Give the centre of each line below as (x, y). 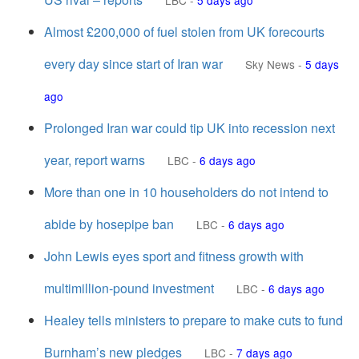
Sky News (270, 64)
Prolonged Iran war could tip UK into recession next (190, 128)
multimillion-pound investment (129, 288)
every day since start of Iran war (133, 64)
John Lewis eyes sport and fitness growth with (174, 256)
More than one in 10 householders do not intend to (186, 192)
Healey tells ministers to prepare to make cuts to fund (194, 320)
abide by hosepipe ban (109, 224)
